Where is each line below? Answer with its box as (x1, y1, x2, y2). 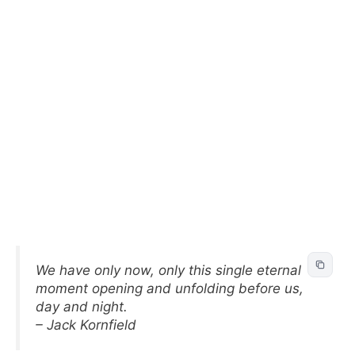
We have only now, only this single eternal (36, 261, 301, 278)
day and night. (36, 298, 128, 315)
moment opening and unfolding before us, (36, 280, 303, 296)
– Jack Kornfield (36, 316, 136, 333)
